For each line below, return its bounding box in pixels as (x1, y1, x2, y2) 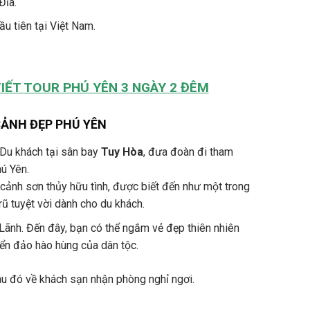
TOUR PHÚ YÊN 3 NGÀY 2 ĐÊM (23, 79, 209, 95)
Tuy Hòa (101, 145, 143, 159)
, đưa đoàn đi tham (143, 145, 233, 159)
